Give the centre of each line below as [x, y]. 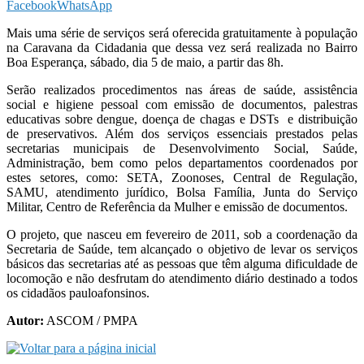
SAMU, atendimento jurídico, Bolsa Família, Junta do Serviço [182, 192]
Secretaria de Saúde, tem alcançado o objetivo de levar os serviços [182, 249]
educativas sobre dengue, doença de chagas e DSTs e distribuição [182, 119]
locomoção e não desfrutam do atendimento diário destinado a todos [182, 278]
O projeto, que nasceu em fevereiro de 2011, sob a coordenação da [182, 234]
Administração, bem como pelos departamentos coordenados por [182, 162]
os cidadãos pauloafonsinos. [78, 292]
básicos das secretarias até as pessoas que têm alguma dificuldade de [182, 263]
